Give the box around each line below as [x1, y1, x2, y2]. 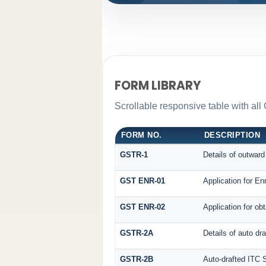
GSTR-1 [119, 150, 148, 159]
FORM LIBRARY [114, 77, 201, 94]
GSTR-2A [119, 228, 153, 237]
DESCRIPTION [204, 130, 261, 140]
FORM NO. [121, 130, 162, 140]
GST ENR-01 [119, 176, 165, 185]
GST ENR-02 [119, 202, 165, 211]
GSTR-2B [119, 254, 153, 264]
